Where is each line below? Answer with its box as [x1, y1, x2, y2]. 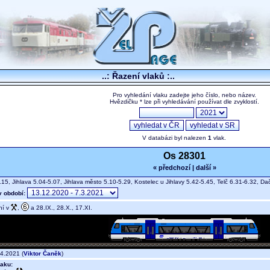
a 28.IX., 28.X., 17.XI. [29, 204, 92, 211]
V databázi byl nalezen [142, 134, 208, 142]
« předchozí [152, 164, 190, 172]
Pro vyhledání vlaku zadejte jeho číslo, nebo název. [112, 92, 256, 99]
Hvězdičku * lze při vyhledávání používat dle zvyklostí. [109, 98, 259, 105]
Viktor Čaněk [24, 250, 61, 257]
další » [195, 164, 216, 172]
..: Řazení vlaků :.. [101, 71, 175, 81]
